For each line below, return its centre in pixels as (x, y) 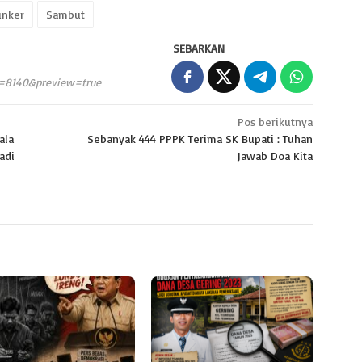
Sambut (65, 15)
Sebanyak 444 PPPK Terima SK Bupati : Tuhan (200, 139)
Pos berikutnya (276, 122)
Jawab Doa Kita (275, 156)
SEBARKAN (199, 48)
